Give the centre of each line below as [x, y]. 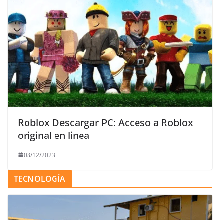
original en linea [54, 135]
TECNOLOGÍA [40, 179]
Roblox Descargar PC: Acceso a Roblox [105, 122]
